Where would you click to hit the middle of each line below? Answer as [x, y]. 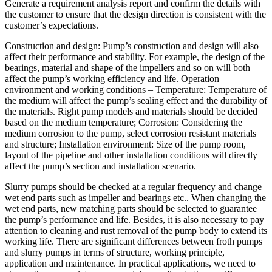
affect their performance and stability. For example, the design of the [135, 56]
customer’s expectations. [52, 25]
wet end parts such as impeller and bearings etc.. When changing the [135, 197]
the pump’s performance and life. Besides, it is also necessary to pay [134, 219]
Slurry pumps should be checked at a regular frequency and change [133, 186]
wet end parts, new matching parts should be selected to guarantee [131, 208]
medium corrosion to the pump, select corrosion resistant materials [131, 133]
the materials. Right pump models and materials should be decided [131, 111]
